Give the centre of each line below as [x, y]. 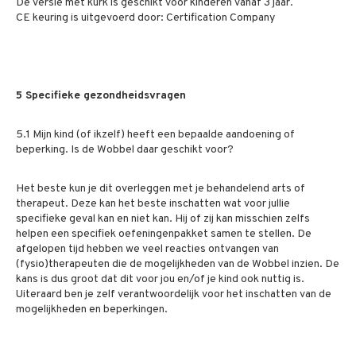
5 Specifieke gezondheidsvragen [101, 96]
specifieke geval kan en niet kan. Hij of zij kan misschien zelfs [163, 219]
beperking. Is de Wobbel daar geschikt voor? [125, 150]
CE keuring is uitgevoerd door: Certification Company [145, 18]
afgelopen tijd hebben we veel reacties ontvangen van [147, 249]
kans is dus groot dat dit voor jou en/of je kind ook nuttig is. [160, 279]
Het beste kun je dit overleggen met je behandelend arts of [161, 189]
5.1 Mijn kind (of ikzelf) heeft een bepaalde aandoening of [155, 135]
